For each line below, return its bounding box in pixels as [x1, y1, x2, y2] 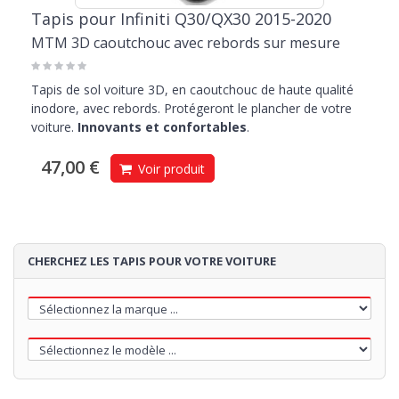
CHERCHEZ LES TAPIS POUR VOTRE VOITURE [28, 253, 276, 270]
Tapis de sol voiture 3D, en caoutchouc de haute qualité [31, 81, 354, 99]
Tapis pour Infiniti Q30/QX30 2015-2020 [31, 8, 331, 30]
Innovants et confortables [77, 118, 247, 136]
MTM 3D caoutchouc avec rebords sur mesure [31, 33, 340, 53]
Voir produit [134, 160, 205, 178]
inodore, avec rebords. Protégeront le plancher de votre [31, 100, 352, 118]
